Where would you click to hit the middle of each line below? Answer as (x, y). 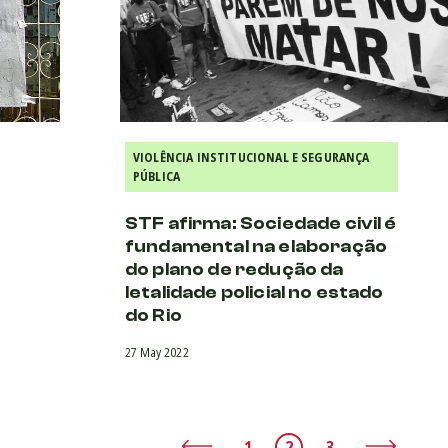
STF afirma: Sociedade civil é (261, 223)
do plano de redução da (234, 269)
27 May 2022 (157, 352)
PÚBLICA (157, 176)
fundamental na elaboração (256, 246)
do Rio (153, 315)
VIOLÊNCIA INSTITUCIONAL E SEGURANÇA (251, 157)
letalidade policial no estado (254, 292)
